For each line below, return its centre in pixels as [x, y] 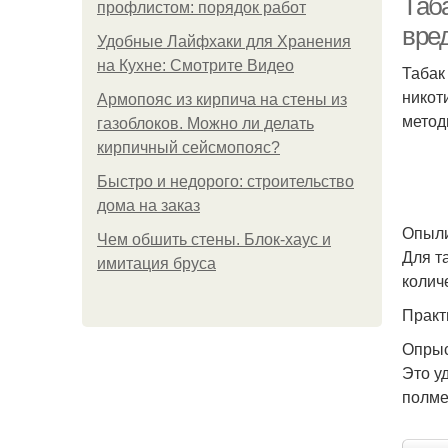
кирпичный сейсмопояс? [188, 147]
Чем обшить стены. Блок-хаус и [214, 239]
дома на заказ [148, 205]
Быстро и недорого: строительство [225, 181]
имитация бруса [156, 263]
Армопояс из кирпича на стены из [222, 99]
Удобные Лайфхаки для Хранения [224, 41]
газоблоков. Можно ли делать [205, 123]
